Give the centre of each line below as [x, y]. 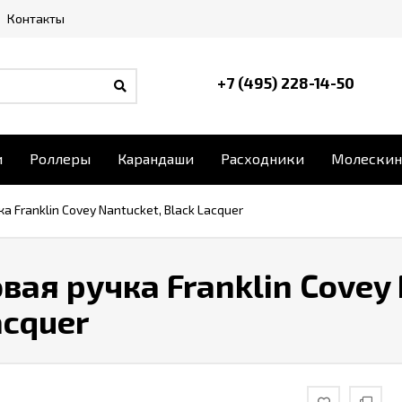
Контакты [36, 18]
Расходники [262, 158]
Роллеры [60, 158]
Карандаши [156, 158]
